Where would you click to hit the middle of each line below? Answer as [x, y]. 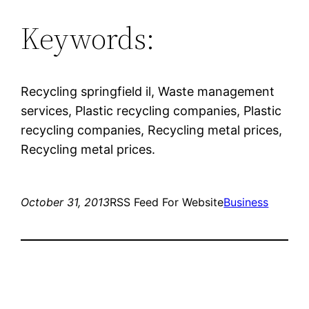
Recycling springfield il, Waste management [148, 91]
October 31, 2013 [66, 202]
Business [246, 202]
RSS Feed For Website [167, 202]
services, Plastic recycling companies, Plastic [151, 110]
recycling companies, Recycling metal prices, [152, 130]
